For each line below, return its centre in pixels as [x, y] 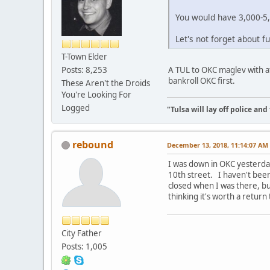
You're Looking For [96, 94]
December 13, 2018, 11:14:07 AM [218, 145]
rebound [93, 144]
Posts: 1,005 [84, 246]
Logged [76, 108]
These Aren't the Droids [106, 83]
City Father [82, 233]
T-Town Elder [84, 56]
